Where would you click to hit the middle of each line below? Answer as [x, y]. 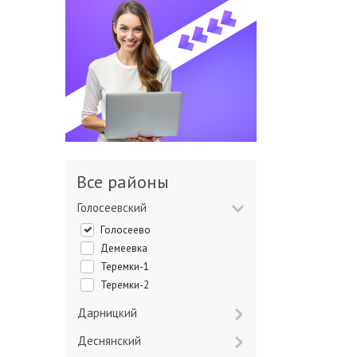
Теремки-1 [127, 267]
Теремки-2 [127, 285]
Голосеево [127, 230]
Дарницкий [112, 313]
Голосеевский [114, 208]
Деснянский [114, 341]
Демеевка [128, 248]
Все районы [128, 182]
